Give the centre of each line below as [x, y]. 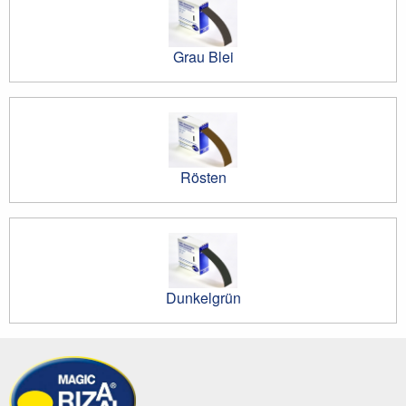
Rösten [203, 177]
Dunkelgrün [203, 297]
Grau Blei [203, 56]
